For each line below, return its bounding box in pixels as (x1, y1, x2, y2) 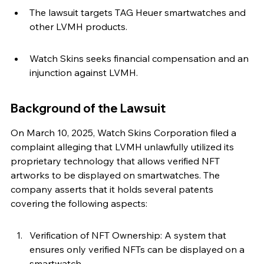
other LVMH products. (29, 21, 127, 33)
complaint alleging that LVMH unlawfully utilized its (11, 141, 236, 153)
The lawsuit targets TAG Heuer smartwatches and (29, 6, 248, 19)
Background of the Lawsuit (11, 101, 166, 116)
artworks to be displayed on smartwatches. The (11, 169, 222, 181)
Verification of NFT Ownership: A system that (29, 229, 229, 242)
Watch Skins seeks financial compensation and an (29, 52, 251, 65)
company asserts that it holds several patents (11, 183, 216, 196)
